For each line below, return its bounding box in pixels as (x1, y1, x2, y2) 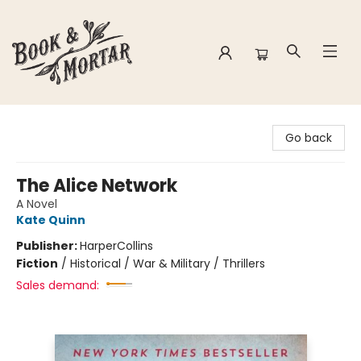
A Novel (16, 196, 57, 212)
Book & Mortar (12, 112, 91, 128)
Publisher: (16, 238, 80, 254)
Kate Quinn (16, 212, 85, 228)
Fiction (16, 255, 58, 272)
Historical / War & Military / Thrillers (70, 255, 265, 272)
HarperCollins (80, 238, 153, 254)
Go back (285, 130, 332, 146)
